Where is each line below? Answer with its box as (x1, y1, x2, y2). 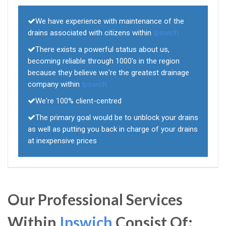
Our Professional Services (8, 190, 183, 209)
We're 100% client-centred (35, 96, 122, 106)
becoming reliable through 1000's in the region (28, 56, 180, 66)
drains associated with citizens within (28, 28, 153, 38)
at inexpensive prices (28, 136, 97, 146)
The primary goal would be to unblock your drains (35, 113, 198, 123)
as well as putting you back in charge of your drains (28, 125, 198, 134)
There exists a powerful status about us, (35, 45, 169, 54)
